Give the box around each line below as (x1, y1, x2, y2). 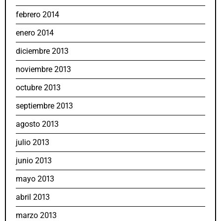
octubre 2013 (16, 83, 61, 93)
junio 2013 (16, 156, 52, 166)
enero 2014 (16, 28, 54, 38)
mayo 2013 (16, 174, 54, 184)
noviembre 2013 (16, 65, 71, 74)
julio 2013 (16, 138, 49, 147)
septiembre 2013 (16, 101, 73, 111)
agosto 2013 (16, 119, 59, 129)
